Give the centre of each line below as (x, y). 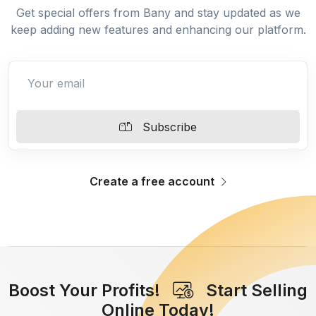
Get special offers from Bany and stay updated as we (158, 12)
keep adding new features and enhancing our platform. (158, 29)
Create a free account (153, 182)
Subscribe (170, 127)
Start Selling (250, 291)
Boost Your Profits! (91, 291)
